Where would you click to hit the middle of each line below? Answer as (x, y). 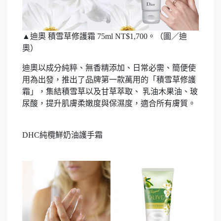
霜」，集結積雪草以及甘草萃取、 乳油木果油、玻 (110, 92)
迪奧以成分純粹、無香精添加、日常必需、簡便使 (109, 68)
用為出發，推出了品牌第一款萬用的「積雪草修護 (109, 80)
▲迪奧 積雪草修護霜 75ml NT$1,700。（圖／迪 (105, 37)
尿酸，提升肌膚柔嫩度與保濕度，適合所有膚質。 (109, 104)
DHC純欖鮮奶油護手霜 (62, 135)
